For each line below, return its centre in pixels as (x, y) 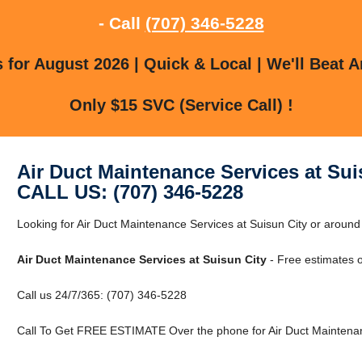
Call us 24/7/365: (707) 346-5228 (101, 295)
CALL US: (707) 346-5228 (130, 192)
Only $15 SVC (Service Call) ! (181, 105)
